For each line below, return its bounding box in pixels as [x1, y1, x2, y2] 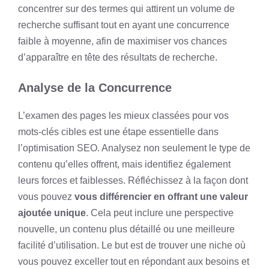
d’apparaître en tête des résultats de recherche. [18, 52, 217, 62]
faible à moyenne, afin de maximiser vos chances [18, 36, 227, 46]
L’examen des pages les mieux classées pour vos [18, 110, 229, 121]
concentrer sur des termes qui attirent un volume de [18, 4, 235, 14]
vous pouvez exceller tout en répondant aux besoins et [18, 256, 249, 267]
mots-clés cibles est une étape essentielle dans [18, 127, 219, 137]
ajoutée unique [18, 208, 86, 218]
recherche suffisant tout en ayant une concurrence [18, 20, 229, 30]
